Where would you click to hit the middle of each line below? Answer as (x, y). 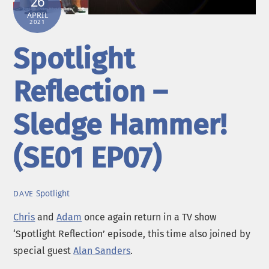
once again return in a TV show (149, 217)
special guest (44, 250)
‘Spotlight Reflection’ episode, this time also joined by (132, 234)
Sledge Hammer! (120, 125)
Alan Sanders (102, 250)
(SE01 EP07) (88, 158)
